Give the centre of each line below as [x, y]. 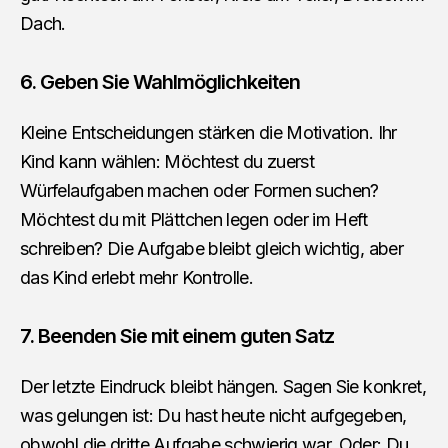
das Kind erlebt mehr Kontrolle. [137, 278]
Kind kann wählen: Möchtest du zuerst [167, 162]
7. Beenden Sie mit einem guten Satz [177, 336]
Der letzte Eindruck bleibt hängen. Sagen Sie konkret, [223, 387]
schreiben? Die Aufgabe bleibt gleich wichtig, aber [211, 249]
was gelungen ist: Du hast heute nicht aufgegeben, [213, 416]
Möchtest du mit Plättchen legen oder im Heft [194, 220]
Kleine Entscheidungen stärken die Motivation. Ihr [208, 133]
